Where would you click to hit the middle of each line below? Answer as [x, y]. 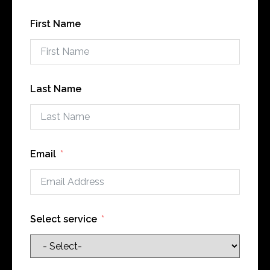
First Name [55, 24]
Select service [64, 219]
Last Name [56, 89]
